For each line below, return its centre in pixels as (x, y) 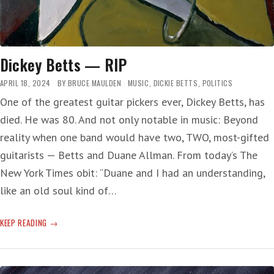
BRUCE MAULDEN (95, 83)
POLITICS (217, 83)
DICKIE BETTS (176, 83)
